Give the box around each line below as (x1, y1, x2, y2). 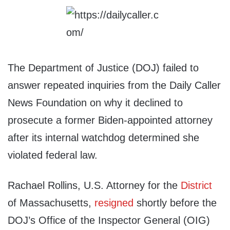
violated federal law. (8, 149, 98, 161)
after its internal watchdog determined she (8, 132, 199, 144)
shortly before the (133, 197, 217, 209)
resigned (94, 197, 133, 209)
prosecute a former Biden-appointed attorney (8, 114, 213, 126)
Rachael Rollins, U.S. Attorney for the (8, 180, 181, 191)
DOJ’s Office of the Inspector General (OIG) (8, 215, 210, 226)
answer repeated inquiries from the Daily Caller (8, 80, 221, 91)
